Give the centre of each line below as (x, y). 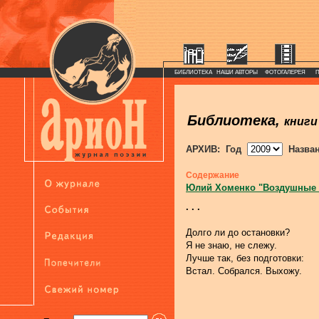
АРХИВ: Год (215, 149)
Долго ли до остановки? (238, 233)
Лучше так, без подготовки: (245, 258)
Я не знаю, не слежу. (231, 246)
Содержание (213, 175)
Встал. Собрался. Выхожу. (244, 271)
